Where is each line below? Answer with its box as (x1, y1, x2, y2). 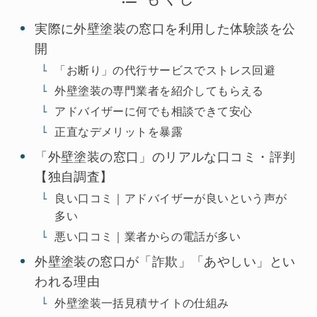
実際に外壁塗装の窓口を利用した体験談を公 (35, 21, 296, 36)
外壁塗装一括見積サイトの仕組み (54, 296, 229, 309)
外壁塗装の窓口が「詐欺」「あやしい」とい (35, 254, 296, 269)
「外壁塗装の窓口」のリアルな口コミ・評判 (35, 149, 296, 164)
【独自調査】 (35, 169, 113, 184)
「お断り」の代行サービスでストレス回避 (54, 63, 276, 76)
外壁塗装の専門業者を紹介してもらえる (54, 83, 264, 97)
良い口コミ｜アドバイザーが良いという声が (54, 191, 287, 204)
